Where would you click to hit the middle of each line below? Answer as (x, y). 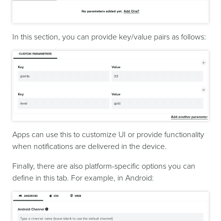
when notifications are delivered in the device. (90, 147)
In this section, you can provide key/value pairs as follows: (109, 37)
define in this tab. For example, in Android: (83, 178)
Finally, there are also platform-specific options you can (104, 166)
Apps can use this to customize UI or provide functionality (108, 135)
